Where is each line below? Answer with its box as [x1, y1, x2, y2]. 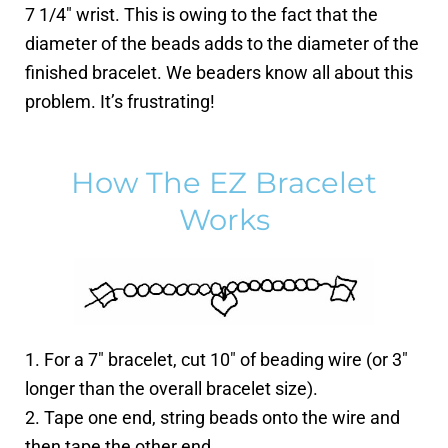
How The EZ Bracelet [71, 165, 377, 201]
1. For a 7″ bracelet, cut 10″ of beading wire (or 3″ [25, 349, 408, 371]
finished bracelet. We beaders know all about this [25, 61, 413, 83]
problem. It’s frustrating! [25, 90, 215, 112]
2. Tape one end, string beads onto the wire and [25, 407, 400, 429]
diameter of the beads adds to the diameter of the [25, 32, 419, 54]
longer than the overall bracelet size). [25, 378, 318, 400]
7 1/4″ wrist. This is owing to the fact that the [25, 3, 378, 25]
